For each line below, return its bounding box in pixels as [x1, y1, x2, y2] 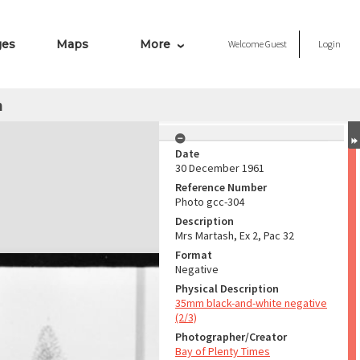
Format [175, 247, 212, 262]
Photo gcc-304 [175, 194, 244, 209]
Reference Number [175, 180, 267, 194]
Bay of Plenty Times [175, 344, 270, 358]
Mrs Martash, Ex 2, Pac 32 [175, 228, 294, 243]
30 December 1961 [175, 161, 264, 175]
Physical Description [175, 281, 279, 296]
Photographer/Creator [175, 329, 287, 344]
